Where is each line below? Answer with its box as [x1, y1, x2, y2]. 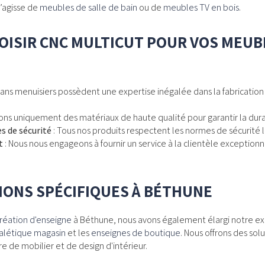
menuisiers [15, 85, 56, 98]
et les [66, 226, 91, 239]
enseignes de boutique [91, 226, 180, 239]
